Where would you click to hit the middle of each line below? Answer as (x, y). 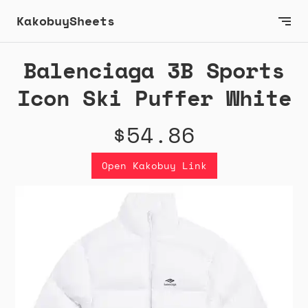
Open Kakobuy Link (154, 166)
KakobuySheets (66, 21)
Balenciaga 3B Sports (154, 70)
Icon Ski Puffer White (154, 98)
